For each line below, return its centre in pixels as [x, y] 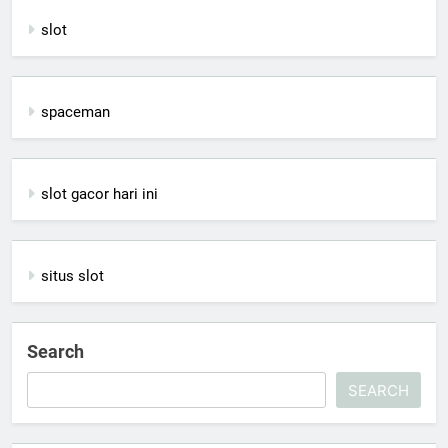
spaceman [75, 112]
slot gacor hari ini [99, 194]
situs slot [72, 276]
